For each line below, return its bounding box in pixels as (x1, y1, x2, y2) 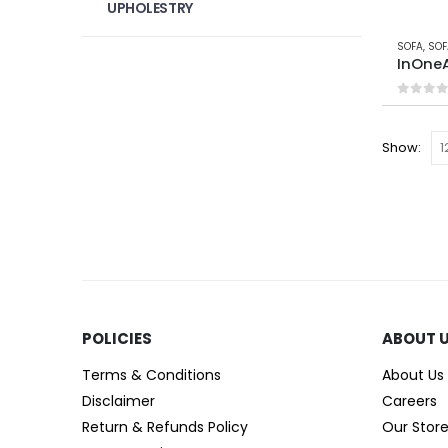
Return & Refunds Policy (82, 417, 248, 438)
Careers (382, 391, 437, 412)
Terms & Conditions (82, 365, 221, 386)
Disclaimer (82, 391, 155, 412)
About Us (382, 365, 444, 386)
